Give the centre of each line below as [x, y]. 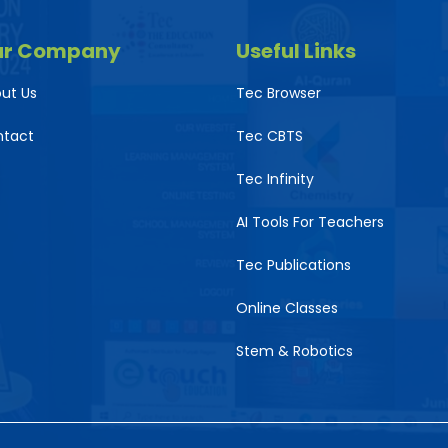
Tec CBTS [269, 136]
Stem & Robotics [294, 351]
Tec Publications [293, 265]
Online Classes [287, 308]
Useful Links [296, 51]
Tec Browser [278, 93]
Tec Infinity [275, 179]
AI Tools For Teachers [310, 222]
